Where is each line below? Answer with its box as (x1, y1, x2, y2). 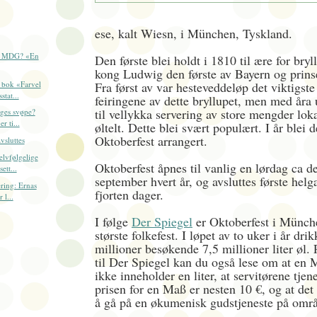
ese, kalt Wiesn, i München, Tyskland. (95, 25, 292, 42)
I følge (95, 213, 132, 231)
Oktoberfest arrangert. (95, 132, 212, 150)
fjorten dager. (95, 186, 168, 204)
